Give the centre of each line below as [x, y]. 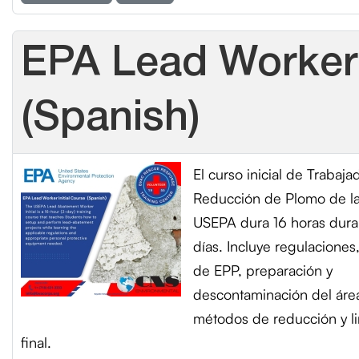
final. [36, 342]
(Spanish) [111, 119]
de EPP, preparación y [263, 270]
